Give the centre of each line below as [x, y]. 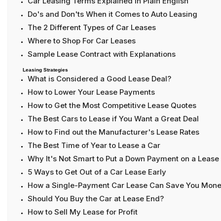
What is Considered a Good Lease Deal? [99, 79]
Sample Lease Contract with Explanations [102, 54]
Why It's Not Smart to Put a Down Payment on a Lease [123, 159]
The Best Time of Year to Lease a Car [94, 146]
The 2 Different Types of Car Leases [92, 28]
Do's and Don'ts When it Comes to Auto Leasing [112, 14]
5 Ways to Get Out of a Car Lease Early [97, 172]
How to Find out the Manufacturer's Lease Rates [113, 132]
